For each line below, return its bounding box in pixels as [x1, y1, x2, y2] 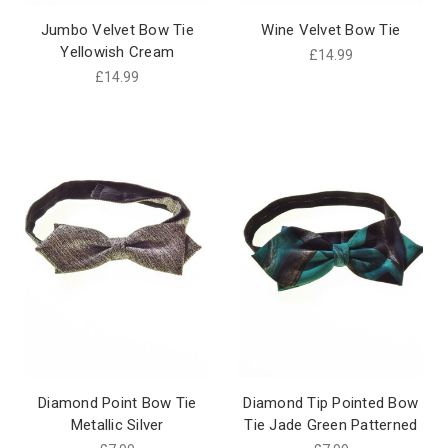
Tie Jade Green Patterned [244, 416, 418, 435]
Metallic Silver [70, 416, 164, 435]
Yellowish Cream [60, 42, 175, 61]
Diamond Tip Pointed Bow [243, 394, 419, 413]
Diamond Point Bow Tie [38, 394, 197, 413]
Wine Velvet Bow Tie [261, 20, 401, 39]
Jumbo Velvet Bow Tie [40, 20, 194, 39]
